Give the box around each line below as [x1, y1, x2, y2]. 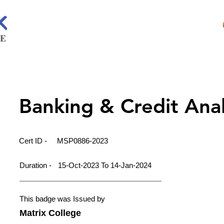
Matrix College [19, 208, 81, 218]
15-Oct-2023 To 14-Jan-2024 [58, 161, 151, 169]
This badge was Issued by [19, 194, 105, 203]
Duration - [19, 161, 53, 169]
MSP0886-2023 [57, 136, 108, 145]
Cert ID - [19, 136, 49, 145]
